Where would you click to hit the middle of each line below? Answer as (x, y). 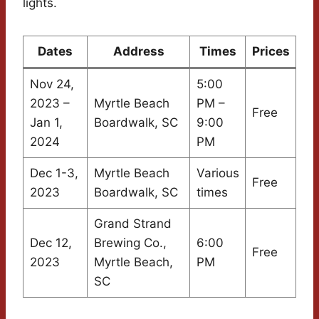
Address (138, 51)
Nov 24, (52, 84)
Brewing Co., (130, 242)
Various (218, 173)
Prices (271, 51)
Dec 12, (51, 242)
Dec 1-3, (54, 173)
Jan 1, (46, 122)
